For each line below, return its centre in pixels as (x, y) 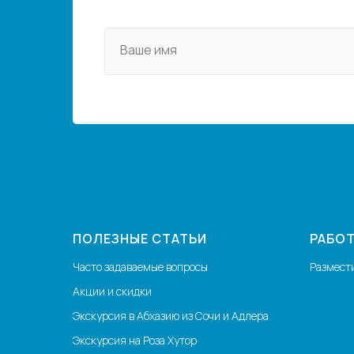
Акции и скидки (112, 292)
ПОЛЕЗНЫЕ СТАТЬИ (140, 239)
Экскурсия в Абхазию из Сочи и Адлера (171, 316)
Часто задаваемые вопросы (140, 267)
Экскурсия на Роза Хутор (135, 341)
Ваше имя (149, 50)
